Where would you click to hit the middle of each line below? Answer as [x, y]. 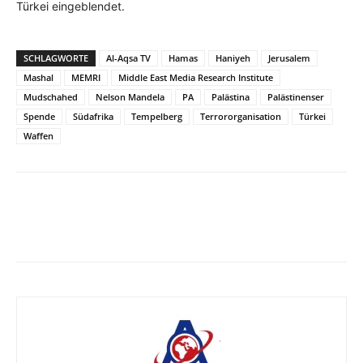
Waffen [38, 136]
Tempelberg [157, 117]
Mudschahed [51, 97]
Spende [39, 117]
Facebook [75, 228]
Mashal [38, 78]
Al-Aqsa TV [128, 58]
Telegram [235, 228]
